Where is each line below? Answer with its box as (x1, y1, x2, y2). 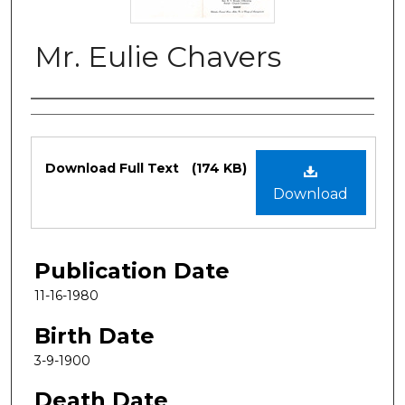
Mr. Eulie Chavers (34, 38, 281, 74)
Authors (31, 104, 117, 131)
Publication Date (34, 257, 230, 284)
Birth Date (34, 322, 155, 349)
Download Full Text (45, 159, 183, 176)
